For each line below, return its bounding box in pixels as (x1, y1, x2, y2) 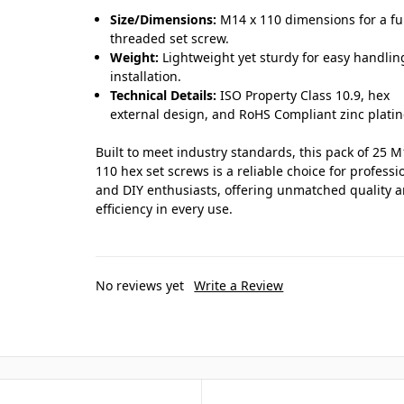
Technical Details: (110, 87, 217, 105)
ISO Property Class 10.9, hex (216, 87, 390, 105)
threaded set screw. (110, 30, 230, 48)
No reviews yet (96, 277, 185, 295)
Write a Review (194, 277, 284, 295)
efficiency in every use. (96, 200, 234, 218)
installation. (110, 68, 182, 86)
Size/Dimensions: (110, 11, 217, 29)
